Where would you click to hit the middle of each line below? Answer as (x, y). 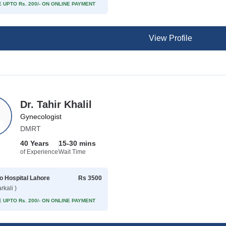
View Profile (170, 38)
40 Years (35, 143)
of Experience (39, 152)
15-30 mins (77, 143)
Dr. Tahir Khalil (56, 104)
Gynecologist (41, 117)
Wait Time (72, 152)
